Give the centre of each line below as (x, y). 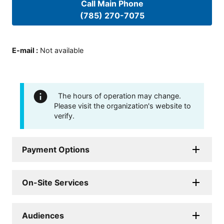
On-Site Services (55, 182)
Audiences (43, 215)
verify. (64, 115)
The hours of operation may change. (119, 95)
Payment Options (56, 149)
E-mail (23, 50)
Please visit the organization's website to (122, 105)
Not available (62, 50)
